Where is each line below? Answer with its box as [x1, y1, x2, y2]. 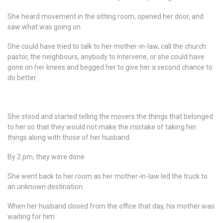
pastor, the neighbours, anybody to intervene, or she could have [7, 53, 205, 61]
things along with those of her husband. [7, 133, 131, 141]
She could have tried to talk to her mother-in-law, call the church [7, 42, 206, 50]
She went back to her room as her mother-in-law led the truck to [7, 172, 208, 180]
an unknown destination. [7, 183, 84, 191]
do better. [7, 74, 37, 82]
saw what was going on [7, 23, 81, 31]
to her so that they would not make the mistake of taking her [7, 123, 197, 131]
